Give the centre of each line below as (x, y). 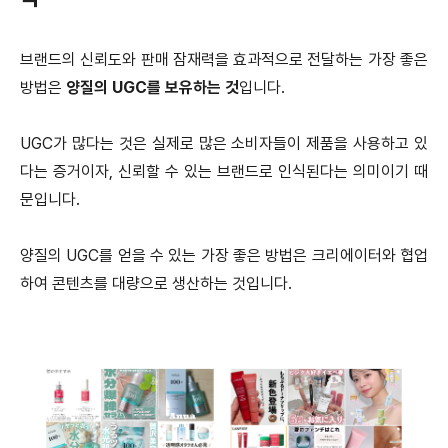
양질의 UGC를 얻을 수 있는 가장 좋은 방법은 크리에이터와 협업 (224, 256)
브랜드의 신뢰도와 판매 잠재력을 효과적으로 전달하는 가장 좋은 (224, 60)
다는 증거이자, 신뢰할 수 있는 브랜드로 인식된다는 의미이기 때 (224, 172)
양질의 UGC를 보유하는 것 (152, 88)
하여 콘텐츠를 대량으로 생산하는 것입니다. (156, 284)
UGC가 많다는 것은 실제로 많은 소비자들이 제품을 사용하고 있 (224, 144)
